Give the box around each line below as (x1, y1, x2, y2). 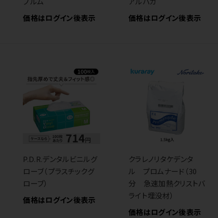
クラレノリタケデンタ (128, 153, 194, 164)
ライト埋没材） (128, 190, 174, 200)
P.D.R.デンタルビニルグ (23, 153, 97, 164)
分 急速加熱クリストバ (128, 178, 205, 188)
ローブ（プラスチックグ (23, 165, 94, 176)
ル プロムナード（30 (128, 165, 197, 176)
